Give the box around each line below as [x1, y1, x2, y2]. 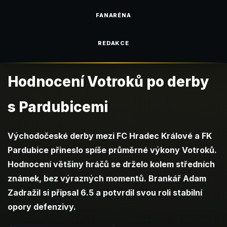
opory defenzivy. [8, 202, 76, 212]
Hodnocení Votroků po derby [8, 73, 209, 90]
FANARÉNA [96, 12, 131, 19]
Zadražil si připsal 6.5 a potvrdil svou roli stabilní [8, 187, 202, 198]
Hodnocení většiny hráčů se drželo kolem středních [8, 159, 215, 169]
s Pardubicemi [8, 98, 108, 116]
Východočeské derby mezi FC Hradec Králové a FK [8, 131, 212, 141]
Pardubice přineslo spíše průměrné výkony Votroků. [8, 145, 217, 155]
